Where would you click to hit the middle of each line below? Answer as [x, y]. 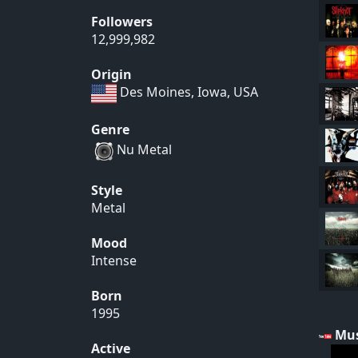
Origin [111, 74]
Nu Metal [144, 149]
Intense [114, 260]
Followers [122, 22]
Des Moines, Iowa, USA [187, 92]
